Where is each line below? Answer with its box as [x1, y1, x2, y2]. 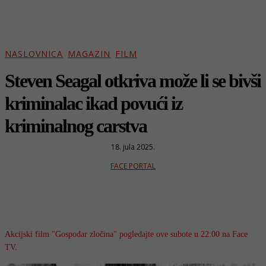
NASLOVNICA [5, 48, 63, 60]
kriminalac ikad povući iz [5, 92, 182, 114]
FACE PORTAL [110, 160, 156, 171]
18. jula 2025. [111, 141, 155, 152]
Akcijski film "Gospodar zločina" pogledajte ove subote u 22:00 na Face [5, 229, 248, 239]
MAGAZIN [68, 48, 110, 60]
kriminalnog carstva [5, 115, 147, 137]
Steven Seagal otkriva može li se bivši [5, 69, 261, 91]
